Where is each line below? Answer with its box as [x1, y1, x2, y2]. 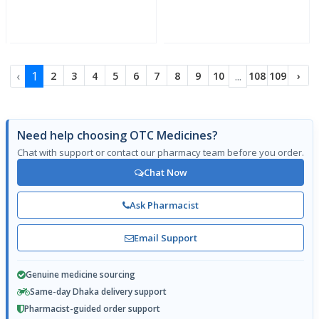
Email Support [133, 231, 197, 244]
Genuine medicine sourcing [26, 268, 135, 281]
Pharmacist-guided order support [24, 303, 160, 315]
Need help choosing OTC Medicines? [17, 127, 218, 144]
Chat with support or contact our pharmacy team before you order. [17, 146, 304, 159]
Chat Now [143, 165, 187, 179]
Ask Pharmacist [130, 198, 199, 211]
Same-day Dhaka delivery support [30, 286, 167, 298]
